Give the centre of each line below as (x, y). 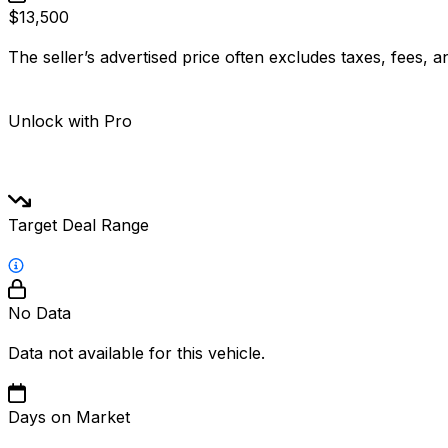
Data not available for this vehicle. (136, 352)
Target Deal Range (78, 224)
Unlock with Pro (70, 120)
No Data (39, 312)
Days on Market (69, 416)
